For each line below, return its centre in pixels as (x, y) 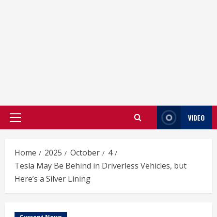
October (85, 153)
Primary (28, 122)
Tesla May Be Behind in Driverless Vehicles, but (101, 166)
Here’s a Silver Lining (53, 179)
